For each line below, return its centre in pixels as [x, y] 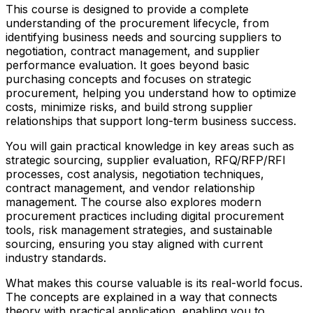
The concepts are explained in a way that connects [141, 297]
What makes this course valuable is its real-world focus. [154, 283]
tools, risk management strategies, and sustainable [139, 230]
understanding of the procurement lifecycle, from [137, 23]
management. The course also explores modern [133, 202]
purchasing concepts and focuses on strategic [129, 79]
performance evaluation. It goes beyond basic [128, 65]
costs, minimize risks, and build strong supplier [129, 107]
